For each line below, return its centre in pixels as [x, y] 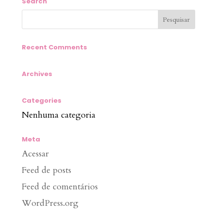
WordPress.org [50, 203]
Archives [37, 74]
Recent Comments [54, 47]
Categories [41, 101]
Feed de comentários [60, 187]
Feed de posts [46, 170]
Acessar [35, 154]
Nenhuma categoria [58, 115]
